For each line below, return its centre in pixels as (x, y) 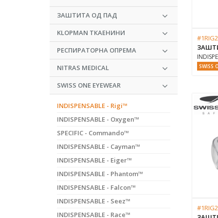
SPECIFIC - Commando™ (93, 133)
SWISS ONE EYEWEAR (89, 85)
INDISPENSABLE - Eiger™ (94, 160)
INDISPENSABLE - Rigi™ (92, 106)
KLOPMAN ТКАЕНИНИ (91, 33)
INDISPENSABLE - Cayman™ (99, 146)
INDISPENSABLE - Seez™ (94, 201)
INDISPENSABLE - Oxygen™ (98, 119)
